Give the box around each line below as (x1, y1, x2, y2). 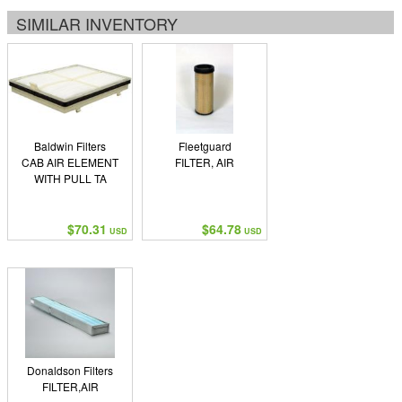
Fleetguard (178, 138, 232, 153)
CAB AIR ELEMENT (22, 154, 118, 170)
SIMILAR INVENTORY (16, 12, 178, 35)
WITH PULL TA (33, 170, 107, 186)
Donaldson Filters (27, 363, 113, 378)
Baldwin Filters (34, 138, 106, 153)
